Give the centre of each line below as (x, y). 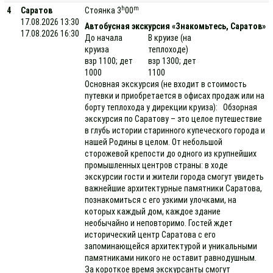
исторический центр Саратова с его (151, 235)
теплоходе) (168, 49)
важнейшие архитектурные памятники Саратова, (174, 188)
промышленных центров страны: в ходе (157, 165)
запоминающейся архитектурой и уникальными (171, 246)
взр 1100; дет (109, 61)
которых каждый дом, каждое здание (153, 211)
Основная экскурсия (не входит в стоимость (166, 84)
